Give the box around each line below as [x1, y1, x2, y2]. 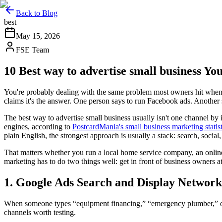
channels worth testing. [4, 208, 76, 217]
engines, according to [4, 122, 72, 131]
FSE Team [16, 46, 49, 54]
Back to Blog [16, 9, 57, 17]
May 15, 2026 [16, 32, 60, 40]
